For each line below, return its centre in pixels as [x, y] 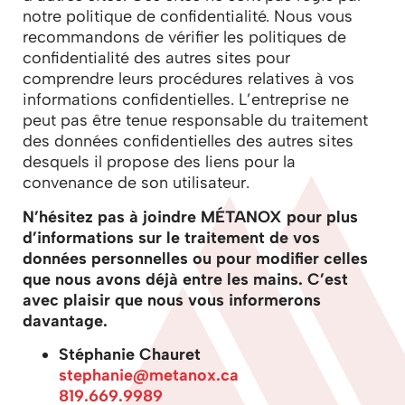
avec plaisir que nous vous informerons [172, 300]
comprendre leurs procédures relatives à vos [188, 79]
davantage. [67, 320]
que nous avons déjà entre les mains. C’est [185, 279]
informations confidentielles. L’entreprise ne [186, 100]
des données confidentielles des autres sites [188, 141]
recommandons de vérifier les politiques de [184, 38]
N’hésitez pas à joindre [112, 217]
